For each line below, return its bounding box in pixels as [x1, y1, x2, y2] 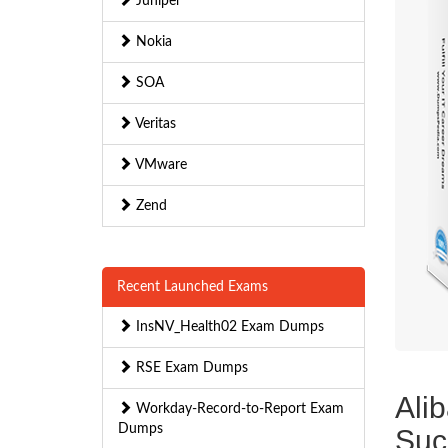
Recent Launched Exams [117, 280, 268, 294]
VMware [132, 158, 187, 172]
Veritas [132, 117, 176, 131]
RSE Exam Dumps [132, 361, 248, 375]
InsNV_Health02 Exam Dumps [132, 320, 324, 334]
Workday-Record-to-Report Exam [132, 402, 344, 416]
